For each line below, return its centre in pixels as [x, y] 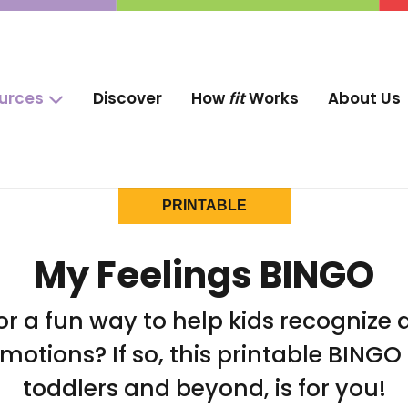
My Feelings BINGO [204, 275]
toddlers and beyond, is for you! [204, 388]
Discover [127, 99]
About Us [364, 99]
